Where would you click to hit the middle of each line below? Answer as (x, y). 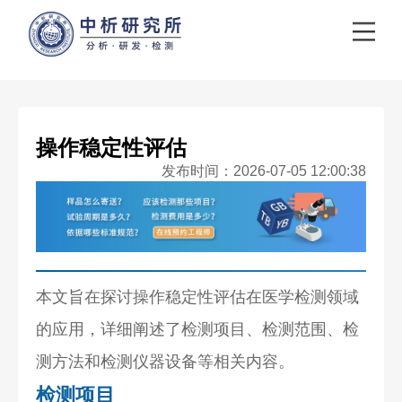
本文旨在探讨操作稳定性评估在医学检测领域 (198, 297)
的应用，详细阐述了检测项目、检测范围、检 (198, 329)
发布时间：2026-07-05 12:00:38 (263, 171)
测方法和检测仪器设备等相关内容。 (166, 361)
